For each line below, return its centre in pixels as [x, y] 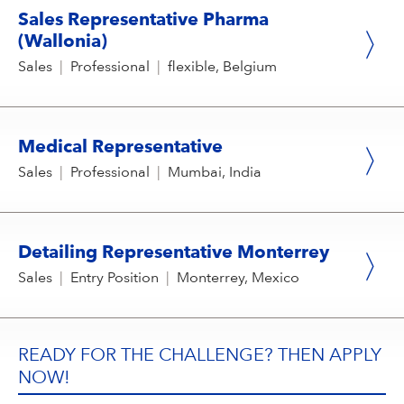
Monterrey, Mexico [238, 279]
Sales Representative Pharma [143, 21]
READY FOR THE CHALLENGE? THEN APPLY [200, 357]
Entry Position [115, 279]
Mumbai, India [215, 174]
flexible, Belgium [222, 68]
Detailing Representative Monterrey [174, 254]
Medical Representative [120, 148]
